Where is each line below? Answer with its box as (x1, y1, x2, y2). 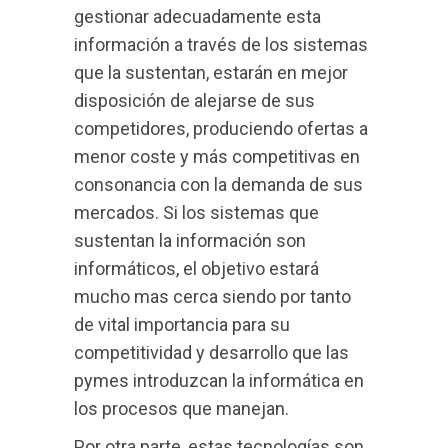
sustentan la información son (74, 230, 306, 251)
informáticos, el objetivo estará (74, 258, 319, 279)
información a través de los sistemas (74, 34, 368, 55)
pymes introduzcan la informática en (74, 370, 364, 391)
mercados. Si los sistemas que (74, 202, 319, 223)
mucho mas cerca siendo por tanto (74, 286, 351, 307)
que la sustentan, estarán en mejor (74, 62, 348, 83)
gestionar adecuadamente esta (74, 6, 321, 27)
